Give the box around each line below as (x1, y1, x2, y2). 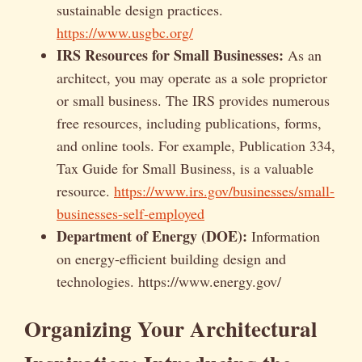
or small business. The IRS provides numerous (57, 90, 330, 111)
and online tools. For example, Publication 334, (57, 136, 335, 156)
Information (247, 226, 320, 246)
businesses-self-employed (57, 204, 204, 224)
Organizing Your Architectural (24, 312, 318, 344)
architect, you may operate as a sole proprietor (57, 68, 327, 88)
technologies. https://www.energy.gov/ (57, 271, 281, 292)
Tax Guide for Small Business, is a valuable (57, 158, 314, 179)
